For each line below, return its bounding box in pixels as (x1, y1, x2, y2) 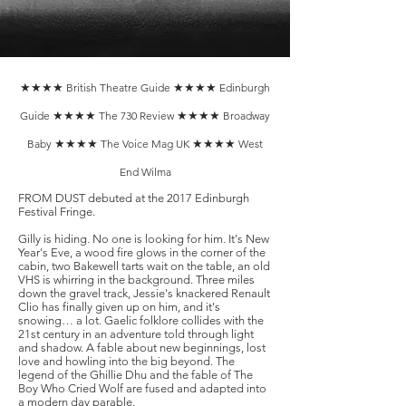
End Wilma (119, 165, 171, 179)
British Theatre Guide (66, 81, 173, 94)
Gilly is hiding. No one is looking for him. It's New (18, 232, 269, 246)
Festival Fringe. (18, 205, 95, 218)
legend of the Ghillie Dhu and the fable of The (18, 368, 253, 382)
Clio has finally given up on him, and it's (18, 300, 220, 314)
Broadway (223, 109, 270, 122)
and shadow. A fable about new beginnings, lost (18, 341, 266, 354)
